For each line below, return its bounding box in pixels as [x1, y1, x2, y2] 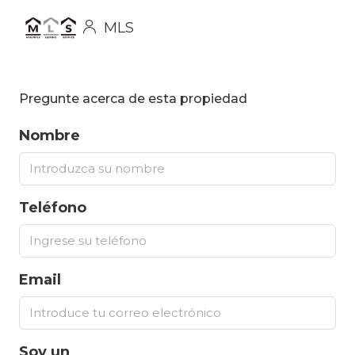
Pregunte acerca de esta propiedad [19, 91, 247, 107]
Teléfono [19, 199, 86, 217]
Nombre [19, 127, 80, 145]
